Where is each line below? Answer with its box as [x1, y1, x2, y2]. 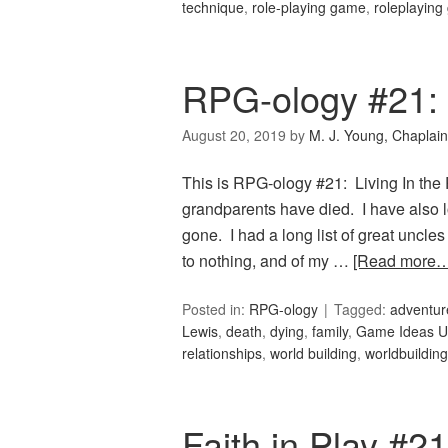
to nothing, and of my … [182, 249, 353, 273]
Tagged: [334, 299, 390, 320]
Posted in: [182, 299, 249, 320]
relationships [182, 343, 262, 364]
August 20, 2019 [182, 125, 286, 146]
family [312, 321, 348, 342]
